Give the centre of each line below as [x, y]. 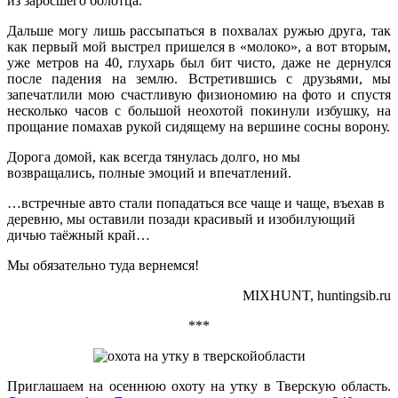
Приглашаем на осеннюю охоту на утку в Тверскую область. [199, 386]
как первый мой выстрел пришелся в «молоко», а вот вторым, [199, 46]
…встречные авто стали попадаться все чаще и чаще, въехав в [196, 203]
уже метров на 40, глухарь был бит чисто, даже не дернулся [199, 62]
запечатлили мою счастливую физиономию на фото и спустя [199, 94]
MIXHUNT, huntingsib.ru [317, 295]
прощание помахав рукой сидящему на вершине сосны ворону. [199, 126]
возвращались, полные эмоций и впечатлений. [149, 172]
